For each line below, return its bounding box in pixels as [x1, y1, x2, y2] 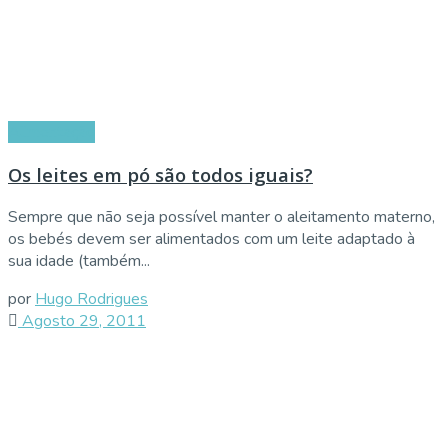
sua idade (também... [8, 249, 150, 272]
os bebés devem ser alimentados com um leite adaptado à [8, 227, 415, 250]
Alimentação [8, 121, 95, 144]
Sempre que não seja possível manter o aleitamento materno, [8, 205, 435, 228]
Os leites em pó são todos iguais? [8, 162, 313, 188]
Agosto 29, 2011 [18, 309, 146, 332]
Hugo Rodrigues [35, 287, 148, 310]
